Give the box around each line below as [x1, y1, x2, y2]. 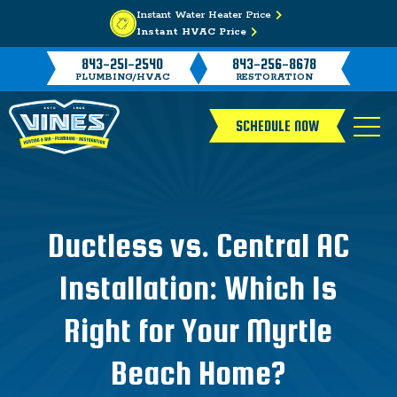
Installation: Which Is [59, 269, 338, 307]
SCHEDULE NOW [236, 118, 319, 135]
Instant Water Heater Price [136, 8, 271, 21]
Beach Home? [111, 354, 286, 392]
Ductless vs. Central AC [47, 227, 349, 264]
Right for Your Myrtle [64, 312, 333, 349]
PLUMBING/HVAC [74, 70, 170, 83]
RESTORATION [236, 70, 314, 83]
